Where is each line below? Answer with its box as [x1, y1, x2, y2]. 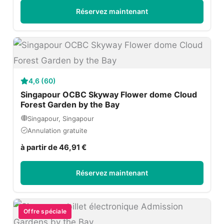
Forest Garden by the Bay [20, 99, 120, 109]
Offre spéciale [23, 207, 66, 215]
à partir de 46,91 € [20, 142, 87, 152]
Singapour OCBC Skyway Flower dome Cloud [20, 89, 197, 99]
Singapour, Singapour [27, 114, 94, 122]
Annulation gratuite [27, 126, 88, 134]
